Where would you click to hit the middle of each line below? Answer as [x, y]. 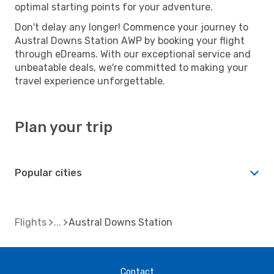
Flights [31, 222]
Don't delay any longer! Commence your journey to [131, 27]
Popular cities [48, 172]
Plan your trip [64, 127]
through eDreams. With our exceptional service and [133, 54]
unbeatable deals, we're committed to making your [131, 67]
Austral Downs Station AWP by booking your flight [130, 40]
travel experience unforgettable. [90, 81]
